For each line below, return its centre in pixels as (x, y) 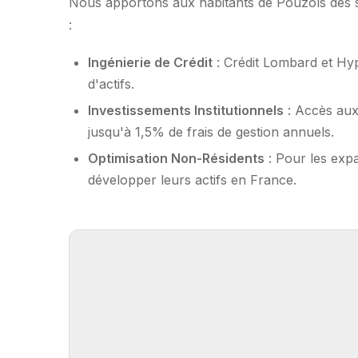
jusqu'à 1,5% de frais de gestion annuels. (211, 131)
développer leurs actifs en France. (192, 180)
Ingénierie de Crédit (150, 62)
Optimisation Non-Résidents (176, 159)
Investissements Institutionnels (186, 110)
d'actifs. (111, 84)
